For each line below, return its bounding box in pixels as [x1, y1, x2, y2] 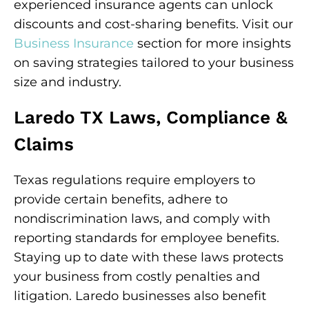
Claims [14, 134, 74, 154]
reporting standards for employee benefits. [14, 230, 279, 246]
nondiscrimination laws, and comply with [14, 211, 270, 226]
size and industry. [14, 74, 121, 90]
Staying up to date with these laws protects [14, 250, 283, 265]
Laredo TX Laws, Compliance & [14, 107, 288, 128]
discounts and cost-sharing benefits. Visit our [14, 17, 293, 32]
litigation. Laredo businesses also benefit [14, 288, 266, 303]
